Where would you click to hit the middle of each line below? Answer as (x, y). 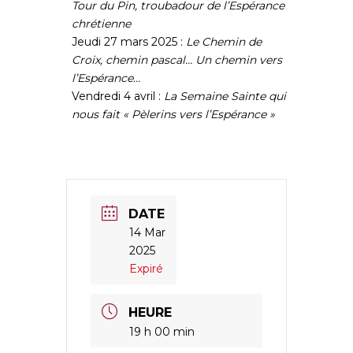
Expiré (146, 268)
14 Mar (147, 232)
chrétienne (101, 24)
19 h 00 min (162, 331)
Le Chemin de (224, 42)
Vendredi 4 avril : (118, 97)
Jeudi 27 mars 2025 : (129, 42)
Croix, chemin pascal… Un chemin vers (177, 60)
